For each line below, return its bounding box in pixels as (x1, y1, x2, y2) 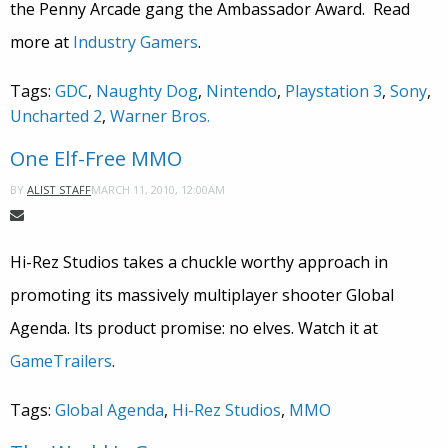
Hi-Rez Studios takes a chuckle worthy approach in (10, 251, 388, 274)
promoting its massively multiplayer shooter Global (10, 284, 394, 307)
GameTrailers (10, 350, 112, 373)
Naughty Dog (96, 80, 198, 103)
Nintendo (206, 80, 277, 103)
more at (10, 31, 73, 54)
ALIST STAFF (27, 182, 91, 198)
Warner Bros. (110, 105, 210, 128)
